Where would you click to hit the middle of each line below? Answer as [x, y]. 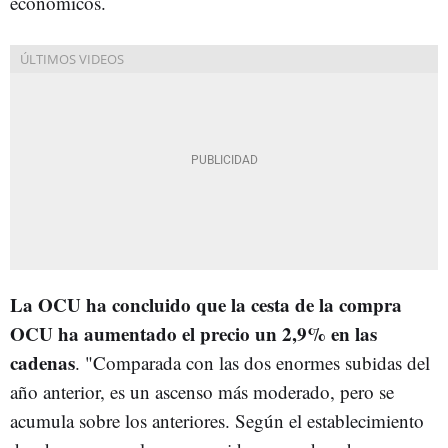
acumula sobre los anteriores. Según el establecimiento [217, 420]
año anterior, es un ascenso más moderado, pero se [202, 391]
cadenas [42, 362]
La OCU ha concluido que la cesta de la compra [206, 304]
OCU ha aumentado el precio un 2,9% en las [193, 333]
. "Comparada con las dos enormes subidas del [252, 362]
